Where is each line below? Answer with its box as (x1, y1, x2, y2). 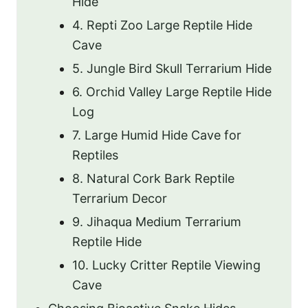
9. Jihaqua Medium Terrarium (72, 214, 241, 229)
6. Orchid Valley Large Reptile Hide (72, 84, 272, 99)
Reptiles (72, 147, 118, 162)
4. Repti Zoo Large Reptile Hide (72, 17, 252, 32)
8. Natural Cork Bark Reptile (72, 170, 234, 186)
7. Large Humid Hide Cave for (72, 127, 241, 142)
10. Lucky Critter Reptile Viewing (72, 257, 261, 272)
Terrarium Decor (72, 190, 167, 206)
